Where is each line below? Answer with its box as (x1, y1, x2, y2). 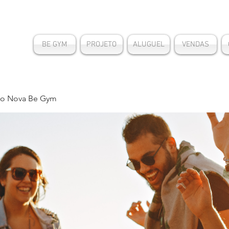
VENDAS (182, 40, 209, 49)
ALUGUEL (132, 40, 165, 49)
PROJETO (86, 40, 117, 49)
